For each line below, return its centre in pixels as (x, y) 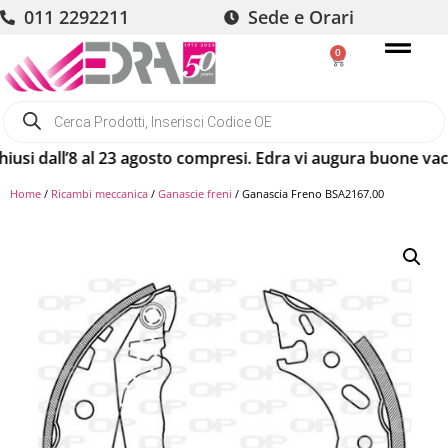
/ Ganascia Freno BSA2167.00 (308, 193)
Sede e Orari (300, 17)
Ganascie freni (195, 193)
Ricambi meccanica (99, 193)
